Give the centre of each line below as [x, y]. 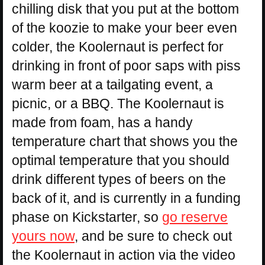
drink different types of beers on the [119, 180]
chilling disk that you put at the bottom [125, 9]
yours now [43, 236]
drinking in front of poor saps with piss [126, 66]
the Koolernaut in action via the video [124, 255]
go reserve [195, 217]
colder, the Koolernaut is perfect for [118, 47]
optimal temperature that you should [121, 161]
